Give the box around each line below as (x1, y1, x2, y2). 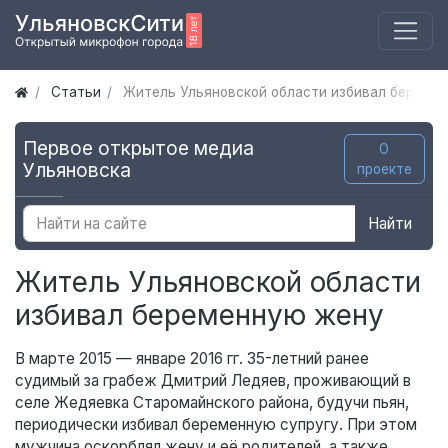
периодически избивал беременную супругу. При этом (15, 415, 417, 435)
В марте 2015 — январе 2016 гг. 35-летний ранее (15, 349, 369, 369)
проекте (356, 161, 412, 178)
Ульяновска (23, 158, 131, 183)
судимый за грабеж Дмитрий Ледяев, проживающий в (15, 371, 411, 391)
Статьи (50, 84, 101, 101)
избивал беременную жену (15, 298, 384, 333)
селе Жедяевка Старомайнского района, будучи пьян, (15, 393, 409, 413)
